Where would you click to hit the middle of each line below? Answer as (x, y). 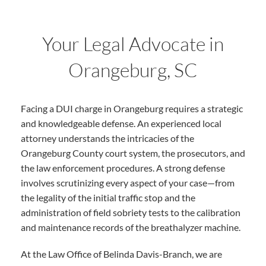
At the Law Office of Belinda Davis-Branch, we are (121, 254)
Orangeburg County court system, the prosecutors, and (133, 153)
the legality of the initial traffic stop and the (108, 197)
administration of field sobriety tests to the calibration (131, 212)
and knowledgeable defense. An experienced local (121, 123)
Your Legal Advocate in (133, 43)
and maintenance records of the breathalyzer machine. (131, 227)
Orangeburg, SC (133, 69)
